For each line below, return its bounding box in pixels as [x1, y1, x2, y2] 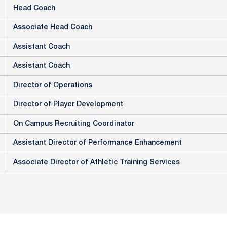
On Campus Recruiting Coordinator [13, 121, 134, 127]
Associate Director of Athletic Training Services [13, 159, 180, 166]
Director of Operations [13, 82, 92, 89]
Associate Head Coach [13, 24, 92, 31]
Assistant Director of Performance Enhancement [13, 140, 182, 146]
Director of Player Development [13, 101, 123, 108]
